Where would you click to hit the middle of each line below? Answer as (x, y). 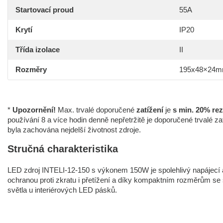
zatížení (150, 110)
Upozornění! (35, 110)
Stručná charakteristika (63, 149)
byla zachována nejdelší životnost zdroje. (74, 130)
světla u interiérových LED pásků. (62, 190)
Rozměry (31, 69)
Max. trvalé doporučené (97, 110)
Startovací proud (45, 10)
